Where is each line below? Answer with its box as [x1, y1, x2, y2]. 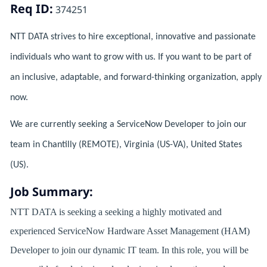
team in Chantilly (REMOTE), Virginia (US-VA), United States [10, 140, 242, 150]
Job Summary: [10, 184, 93, 200]
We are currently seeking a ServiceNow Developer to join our [10, 120, 247, 130]
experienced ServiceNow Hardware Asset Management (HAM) [10, 226, 250, 237]
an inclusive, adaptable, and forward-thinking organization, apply [10, 73, 262, 83]
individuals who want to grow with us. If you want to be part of [10, 52, 252, 63]
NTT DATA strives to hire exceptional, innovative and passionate [10, 32, 256, 42]
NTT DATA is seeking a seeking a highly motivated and [10, 207, 222, 218]
